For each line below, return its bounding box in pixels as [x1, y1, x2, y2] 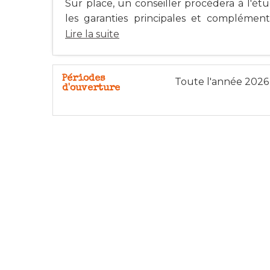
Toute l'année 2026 [175, 76, 269, 88]
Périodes [62, 74, 105, 84]
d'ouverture [62, 84, 120, 94]
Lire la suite [65, 28, 119, 40]
